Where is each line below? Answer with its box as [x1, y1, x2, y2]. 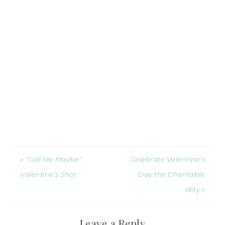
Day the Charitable [138, 170, 205, 178]
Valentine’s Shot [20, 170, 76, 178]
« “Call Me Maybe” [20, 155, 82, 163]
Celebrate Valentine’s [130, 155, 205, 163]
